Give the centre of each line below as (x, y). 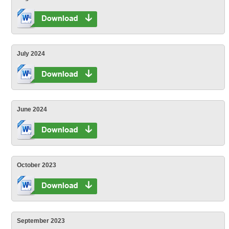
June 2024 (32, 109)
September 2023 (41, 221)
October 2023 (37, 165)
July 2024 (31, 53)
